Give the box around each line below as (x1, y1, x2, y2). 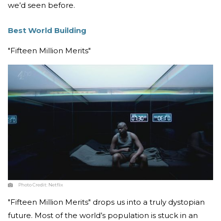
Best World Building (8, 26, 86, 36)
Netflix (48, 182, 63, 188)
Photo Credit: (18, 182, 48, 188)
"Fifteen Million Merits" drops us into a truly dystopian (8, 197, 205, 207)
